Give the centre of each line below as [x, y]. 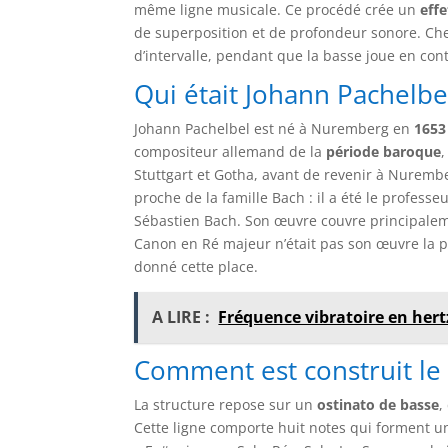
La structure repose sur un [226, 404]
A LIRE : [181, 316]
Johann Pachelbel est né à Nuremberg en [274, 128]
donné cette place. [196, 266]
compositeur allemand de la [230, 151]
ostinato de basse [378, 404]
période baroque [384, 151]
